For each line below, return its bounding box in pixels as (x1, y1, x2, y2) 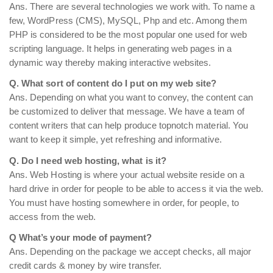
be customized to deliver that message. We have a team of (9, 107, 244, 116)
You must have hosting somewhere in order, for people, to (9, 197, 239, 208)
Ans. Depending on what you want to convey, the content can (9, 93, 253, 102)
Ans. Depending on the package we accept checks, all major (9, 247, 251, 257)
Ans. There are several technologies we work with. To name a (9, 1, 255, 12)
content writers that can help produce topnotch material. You (9, 121, 248, 130)
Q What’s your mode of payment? (9, 233, 152, 243)
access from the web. (9, 211, 96, 222)
